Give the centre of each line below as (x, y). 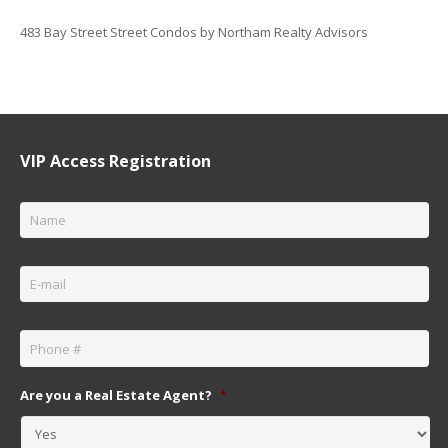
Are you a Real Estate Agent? (115, 394)
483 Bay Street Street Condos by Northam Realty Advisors (193, 31)
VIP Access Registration (115, 160)
